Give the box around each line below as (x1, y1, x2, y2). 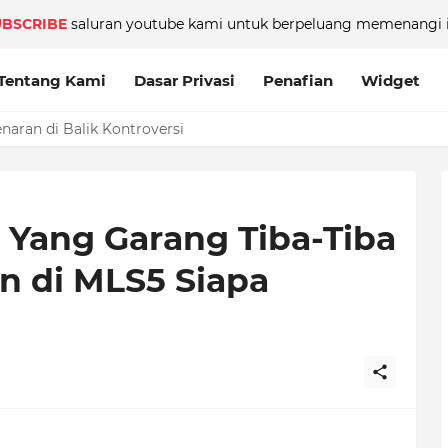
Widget (361, 70, 421, 90)
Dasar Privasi (134, 70, 236, 90)
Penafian (263, 70, 334, 90)
